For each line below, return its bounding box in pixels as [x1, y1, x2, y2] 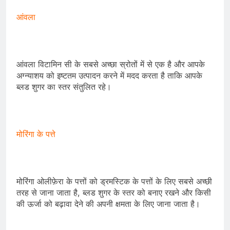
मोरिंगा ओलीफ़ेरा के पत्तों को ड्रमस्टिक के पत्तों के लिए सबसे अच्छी [16, 176, 212, 187]
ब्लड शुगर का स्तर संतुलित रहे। [16, 82, 111, 92]
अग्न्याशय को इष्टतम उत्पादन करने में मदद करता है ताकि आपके [16, 70, 202, 81]
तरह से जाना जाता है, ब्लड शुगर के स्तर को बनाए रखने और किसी [16, 187, 211, 198]
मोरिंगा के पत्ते [16, 129, 55, 140]
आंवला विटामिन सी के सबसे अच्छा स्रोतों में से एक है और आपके [16, 59, 205, 70]
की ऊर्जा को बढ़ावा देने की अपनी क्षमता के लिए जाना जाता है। [16, 199, 200, 209]
